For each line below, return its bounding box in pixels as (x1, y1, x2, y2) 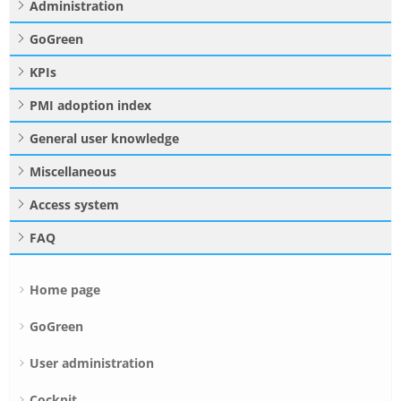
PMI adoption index (30, 97, 151, 115)
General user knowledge (30, 130, 179, 148)
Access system (30, 196, 119, 214)
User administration (30, 354, 154, 372)
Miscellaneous (30, 163, 116, 181)
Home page (30, 281, 100, 299)
